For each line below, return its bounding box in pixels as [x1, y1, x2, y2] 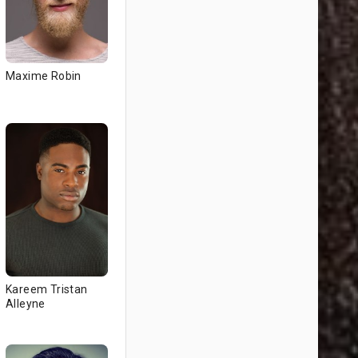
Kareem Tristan [6, 283, 88, 296]
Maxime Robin [6, 70, 82, 82]
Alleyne [6, 297, 46, 310]
